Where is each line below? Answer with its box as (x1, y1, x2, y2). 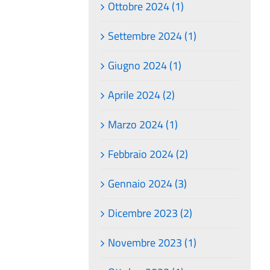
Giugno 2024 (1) (108, 57, 182, 74)
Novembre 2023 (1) (108, 234, 197, 251)
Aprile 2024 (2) (108, 86, 175, 103)
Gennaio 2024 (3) (108, 175, 187, 192)
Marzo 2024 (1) (108, 116, 178, 133)
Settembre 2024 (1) (108, 27, 197, 44)
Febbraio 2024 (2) (108, 145, 189, 162)
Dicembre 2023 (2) (108, 204, 193, 221)
